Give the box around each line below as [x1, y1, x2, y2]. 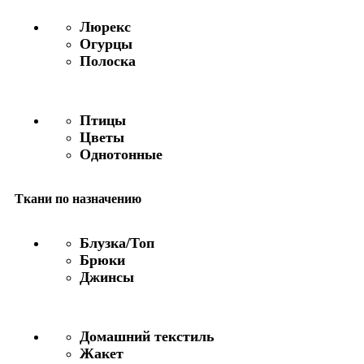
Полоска [80, 52, 136, 69]
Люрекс [80, 18, 131, 35]
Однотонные [80, 145, 162, 162]
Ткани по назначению [15, 191, 141, 206]
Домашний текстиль [80, 327, 214, 344]
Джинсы [80, 268, 134, 285]
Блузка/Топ [80, 234, 154, 251]
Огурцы [80, 35, 132, 52]
